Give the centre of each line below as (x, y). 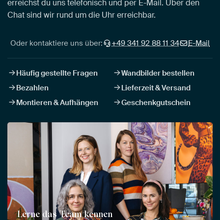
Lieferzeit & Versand (156, 88)
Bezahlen (32, 88)
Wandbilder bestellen (158, 73)
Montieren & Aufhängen (57, 102)
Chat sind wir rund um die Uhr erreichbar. (82, 15)
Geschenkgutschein (156, 102)
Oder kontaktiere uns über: (56, 43)
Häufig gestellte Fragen (57, 73)
